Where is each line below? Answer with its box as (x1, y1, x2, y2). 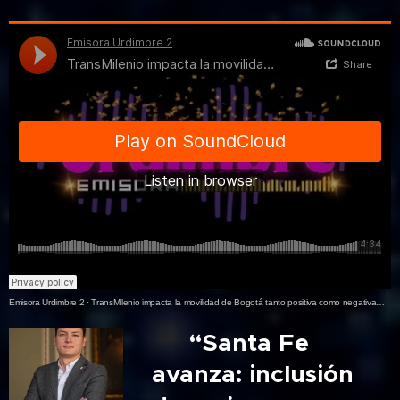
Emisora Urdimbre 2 (9, 297, 85, 308)
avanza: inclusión (152, 359, 354, 390)
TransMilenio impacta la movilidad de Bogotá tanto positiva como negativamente (91, 297, 377, 308)
